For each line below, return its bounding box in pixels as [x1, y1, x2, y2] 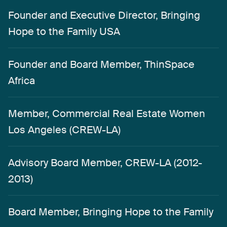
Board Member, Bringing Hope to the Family [8, 205, 213, 218]
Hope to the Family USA [8, 24, 120, 38]
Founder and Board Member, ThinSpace [8, 57, 195, 71]
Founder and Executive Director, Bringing [8, 8, 200, 22]
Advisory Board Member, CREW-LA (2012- [8, 156, 202, 169]
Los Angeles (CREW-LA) [8, 123, 121, 136]
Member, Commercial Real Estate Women [8, 106, 205, 120]
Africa [8, 73, 35, 87]
